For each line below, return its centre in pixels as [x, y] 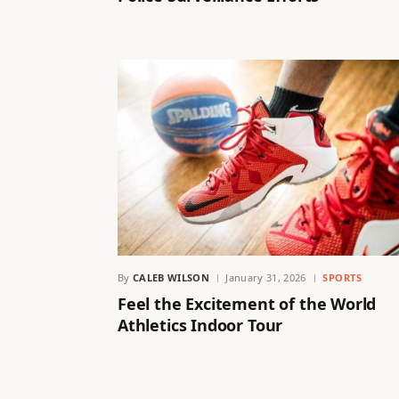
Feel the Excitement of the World [247, 303]
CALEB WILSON [171, 277]
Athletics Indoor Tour [200, 325]
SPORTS [342, 277]
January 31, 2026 [266, 277]
